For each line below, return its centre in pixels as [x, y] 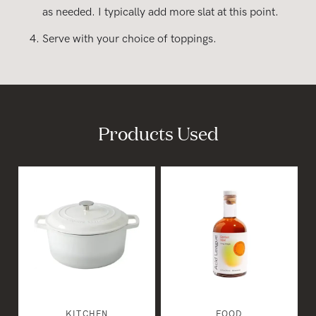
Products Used [158, 133]
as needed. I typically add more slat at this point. [160, 13]
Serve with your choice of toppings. [129, 39]
